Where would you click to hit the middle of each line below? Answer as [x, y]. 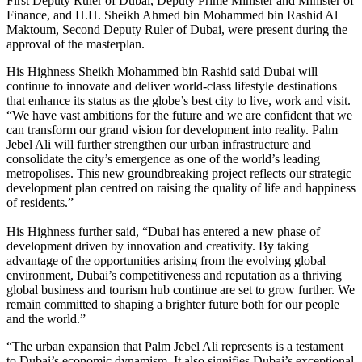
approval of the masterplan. [76, 44]
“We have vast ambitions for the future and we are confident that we [179, 115]
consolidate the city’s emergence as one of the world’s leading [163, 158]
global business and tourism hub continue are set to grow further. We [181, 289]
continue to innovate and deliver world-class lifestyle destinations [172, 86]
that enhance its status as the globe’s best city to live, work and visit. [179, 100]
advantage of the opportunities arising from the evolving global [166, 260]
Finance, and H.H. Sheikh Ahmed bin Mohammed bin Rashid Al [172, 15]
